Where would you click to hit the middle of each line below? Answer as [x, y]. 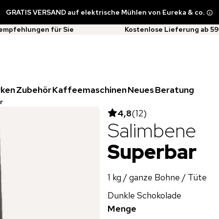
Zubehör [34, 89]
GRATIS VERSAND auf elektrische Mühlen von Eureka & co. [105, 12]
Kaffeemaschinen [89, 89]
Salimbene [152, 130]
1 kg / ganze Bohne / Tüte [157, 177]
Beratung [175, 89]
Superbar [152, 152]
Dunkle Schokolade [144, 195]
